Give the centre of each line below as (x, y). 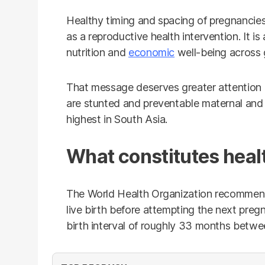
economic (151, 52)
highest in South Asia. (117, 119)
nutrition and (97, 52)
